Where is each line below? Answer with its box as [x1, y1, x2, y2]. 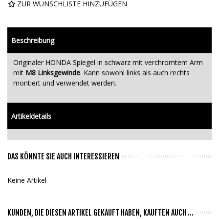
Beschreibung [11, 35, 54, 45]
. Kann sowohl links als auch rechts [80, 67, 190, 77]
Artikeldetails [11, 111, 51, 121]
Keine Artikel [7, 175, 46, 185]
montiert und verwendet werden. [13, 78, 116, 88]
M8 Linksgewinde [25, 67, 80, 77]
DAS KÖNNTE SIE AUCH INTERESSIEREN [7, 151, 119, 161]
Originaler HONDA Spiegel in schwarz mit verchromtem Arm [13, 57, 203, 67]
